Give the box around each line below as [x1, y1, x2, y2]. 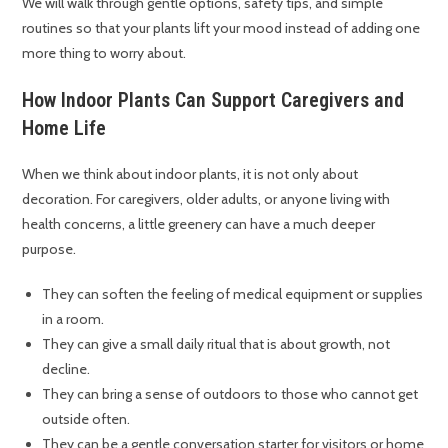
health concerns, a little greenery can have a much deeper [22, 215, 376, 234]
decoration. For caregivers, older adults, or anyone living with [22, 190, 391, 209]
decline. [42, 360, 91, 379]
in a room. [42, 310, 105, 329]
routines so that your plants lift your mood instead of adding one [22, 19, 421, 38]
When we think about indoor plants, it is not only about [22, 165, 359, 184]
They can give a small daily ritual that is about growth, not [42, 335, 391, 354]
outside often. [42, 410, 131, 429]
